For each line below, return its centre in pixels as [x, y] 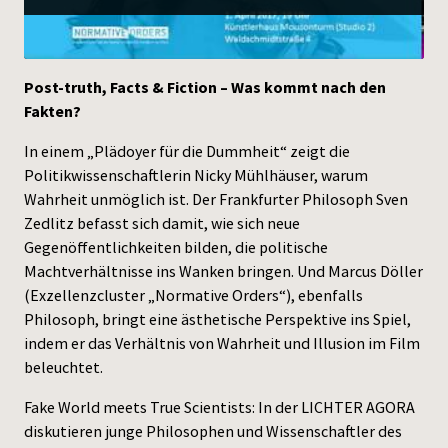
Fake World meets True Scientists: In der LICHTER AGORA [219, 407]
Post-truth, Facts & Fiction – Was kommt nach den [205, 87]
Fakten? [52, 111]
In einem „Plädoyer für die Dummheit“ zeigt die [187, 151]
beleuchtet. [63, 367]
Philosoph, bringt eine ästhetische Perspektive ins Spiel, [217, 319]
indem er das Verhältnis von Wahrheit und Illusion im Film [222, 343]
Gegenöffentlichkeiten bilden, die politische [176, 247]
